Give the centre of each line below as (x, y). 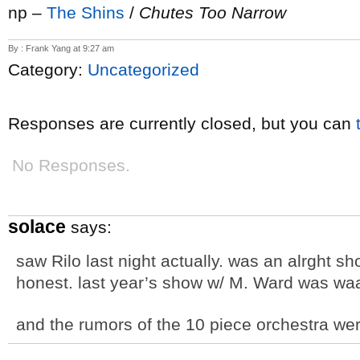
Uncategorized (143, 70)
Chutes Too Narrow (213, 12)
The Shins (86, 12)
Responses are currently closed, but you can (182, 123)
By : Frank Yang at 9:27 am (61, 48)
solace (37, 227)
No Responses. (71, 165)
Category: (48, 70)
